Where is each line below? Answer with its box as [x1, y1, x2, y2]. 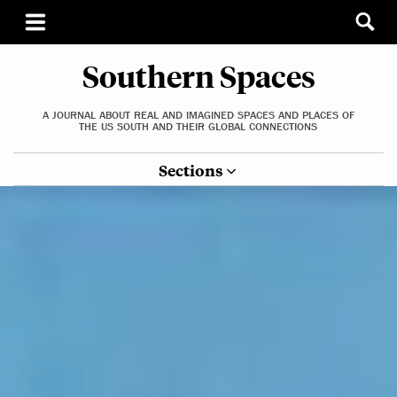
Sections [158, 160, 223, 181]
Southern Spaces [82, 56, 315, 95]
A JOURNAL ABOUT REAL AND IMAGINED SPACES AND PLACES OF [42, 109, 354, 121]
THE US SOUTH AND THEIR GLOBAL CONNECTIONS [79, 121, 318, 133]
